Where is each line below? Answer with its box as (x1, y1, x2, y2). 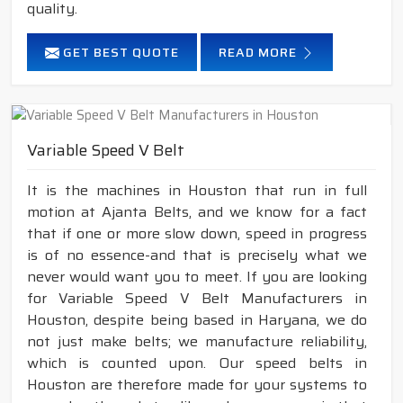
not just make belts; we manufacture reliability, (27, 329, 367, 353)
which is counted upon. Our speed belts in (27, 351, 367, 374)
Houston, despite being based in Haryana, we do (27, 308, 367, 331)
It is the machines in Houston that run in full (27, 178, 367, 201)
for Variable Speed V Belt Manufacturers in (27, 286, 367, 309)
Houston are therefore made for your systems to (27, 372, 367, 396)
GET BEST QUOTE (59, 41, 179, 62)
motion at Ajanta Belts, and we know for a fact (27, 200, 367, 223)
